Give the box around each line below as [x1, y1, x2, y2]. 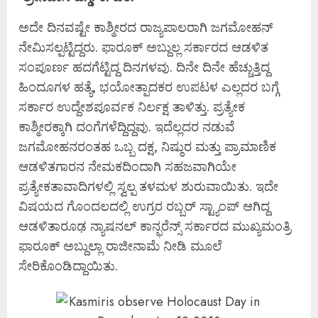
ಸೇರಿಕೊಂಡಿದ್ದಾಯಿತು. [18, 257, 118, 274]
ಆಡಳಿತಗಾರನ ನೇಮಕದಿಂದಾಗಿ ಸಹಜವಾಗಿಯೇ [18, 158, 236, 175]
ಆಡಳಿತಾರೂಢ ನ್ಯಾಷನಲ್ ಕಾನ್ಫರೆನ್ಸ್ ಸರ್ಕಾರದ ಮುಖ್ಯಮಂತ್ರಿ [18, 217, 291, 234]
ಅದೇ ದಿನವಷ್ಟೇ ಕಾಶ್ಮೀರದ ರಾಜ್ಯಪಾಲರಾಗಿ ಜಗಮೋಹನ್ [18, 18, 273, 35]
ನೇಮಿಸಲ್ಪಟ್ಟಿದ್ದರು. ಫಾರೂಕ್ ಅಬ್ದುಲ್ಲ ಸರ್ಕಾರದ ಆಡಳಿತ [18, 38, 268, 55]
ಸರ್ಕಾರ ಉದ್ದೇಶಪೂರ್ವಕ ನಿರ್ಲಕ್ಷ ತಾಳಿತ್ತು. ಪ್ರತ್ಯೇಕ [18, 98, 245, 115]
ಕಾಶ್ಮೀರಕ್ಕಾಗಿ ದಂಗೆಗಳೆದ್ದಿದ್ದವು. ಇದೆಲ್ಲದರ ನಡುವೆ [18, 118, 235, 135]
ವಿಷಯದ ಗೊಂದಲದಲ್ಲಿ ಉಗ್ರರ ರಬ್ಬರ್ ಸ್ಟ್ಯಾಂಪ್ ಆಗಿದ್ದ [18, 197, 270, 214]
